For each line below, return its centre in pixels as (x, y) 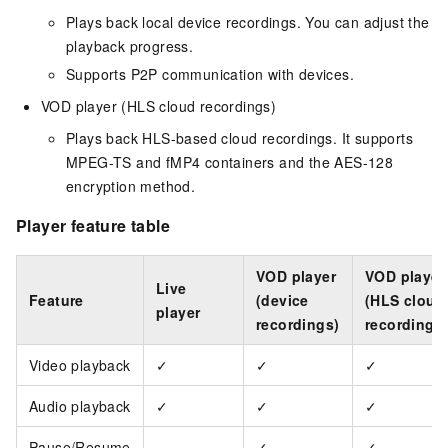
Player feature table (93, 225)
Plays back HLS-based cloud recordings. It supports (239, 137)
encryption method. (131, 185)
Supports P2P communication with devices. (210, 73)
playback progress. (130, 45)
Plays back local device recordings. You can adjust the (248, 21)
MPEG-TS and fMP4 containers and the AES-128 (230, 161)
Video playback (80, 365)
